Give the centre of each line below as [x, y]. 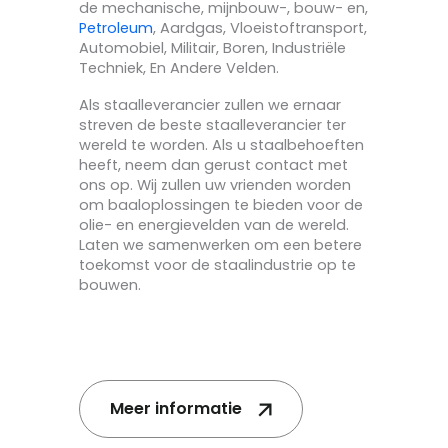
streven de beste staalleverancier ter [212, 125]
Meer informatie [176, 409]
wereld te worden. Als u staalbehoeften [221, 145]
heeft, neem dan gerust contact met [213, 165]
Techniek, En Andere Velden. [179, 67]
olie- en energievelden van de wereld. [214, 225]
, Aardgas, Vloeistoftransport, [260, 27]
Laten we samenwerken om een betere [220, 245]
